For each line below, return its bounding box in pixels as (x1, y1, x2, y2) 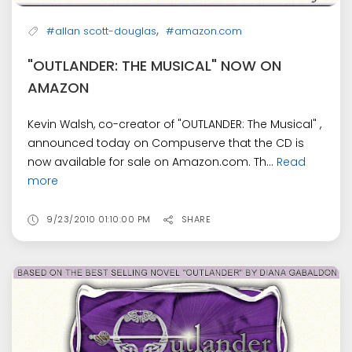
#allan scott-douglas (46, 24, 156, 39)
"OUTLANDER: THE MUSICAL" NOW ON (27, 56, 281, 76)
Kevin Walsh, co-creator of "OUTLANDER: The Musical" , (27, 116, 321, 133)
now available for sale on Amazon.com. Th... (27, 154, 277, 170)
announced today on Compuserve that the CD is (27, 135, 304, 152)
